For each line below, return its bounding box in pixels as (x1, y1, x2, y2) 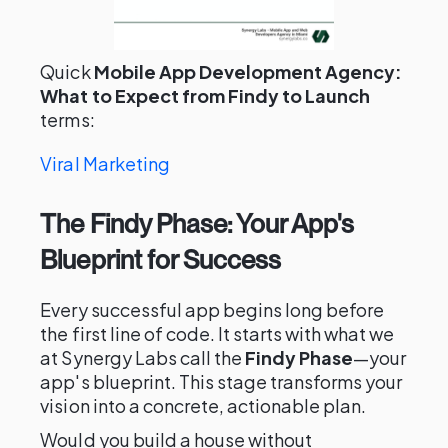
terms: (40, 108, 95, 131)
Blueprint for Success (40, 244, 281, 275)
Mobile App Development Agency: (93, 60, 403, 83)
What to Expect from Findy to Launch (40, 84, 371, 107)
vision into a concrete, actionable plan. (40, 394, 367, 417)
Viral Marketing (40, 152, 170, 175)
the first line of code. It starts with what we (40, 322, 395, 345)
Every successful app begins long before (40, 298, 385, 321)
